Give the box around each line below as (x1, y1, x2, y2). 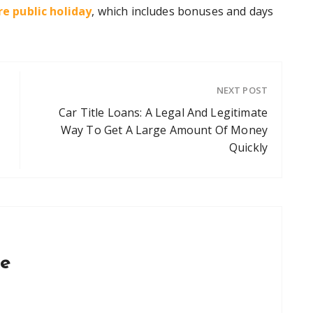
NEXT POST (216, 84, 268, 97)
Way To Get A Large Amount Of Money (60, 122, 268, 138)
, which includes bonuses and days (92, 3, 274, 20)
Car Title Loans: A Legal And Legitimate (59, 105, 268, 121)
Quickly (228, 140, 268, 156)
